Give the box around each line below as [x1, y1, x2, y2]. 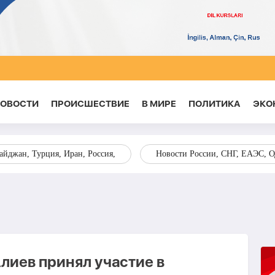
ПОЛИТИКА [188, 98, 241, 109]
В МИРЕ [141, 98, 176, 109]
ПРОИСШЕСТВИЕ [50, 98, 130, 109]
